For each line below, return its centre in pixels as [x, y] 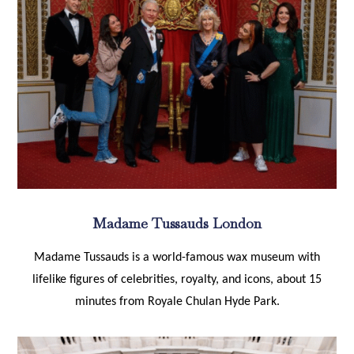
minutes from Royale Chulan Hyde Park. [177, 301]
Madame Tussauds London [177, 223]
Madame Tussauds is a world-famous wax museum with [177, 257]
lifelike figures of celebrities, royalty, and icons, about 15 [177, 279]
